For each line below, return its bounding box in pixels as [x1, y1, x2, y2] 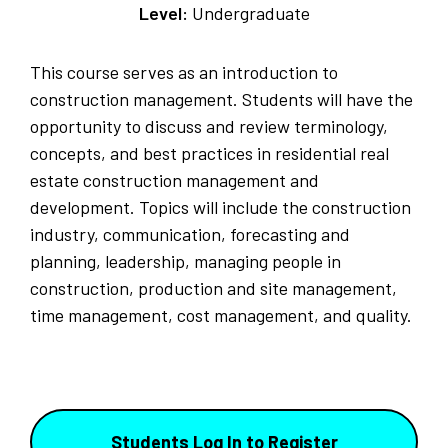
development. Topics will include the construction [30, 196, 411, 219]
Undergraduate [187, 2, 310, 25]
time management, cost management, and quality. [30, 304, 412, 327]
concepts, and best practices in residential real [30, 142, 389, 165]
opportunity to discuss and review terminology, [30, 115, 388, 138]
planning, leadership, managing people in [30, 250, 341, 273]
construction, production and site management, [30, 277, 397, 300]
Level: [138, 2, 188, 25]
